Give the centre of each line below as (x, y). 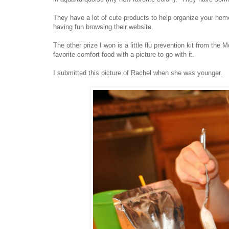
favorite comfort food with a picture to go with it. (124, 54)
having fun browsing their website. (103, 27)
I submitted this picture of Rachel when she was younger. (138, 73)
